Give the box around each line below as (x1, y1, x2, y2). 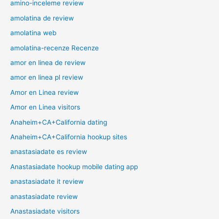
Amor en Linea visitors (10, 103, 81, 111)
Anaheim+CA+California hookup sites (10, 133, 128, 141)
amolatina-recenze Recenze (10, 44, 99, 52)
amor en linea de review (10, 59, 86, 67)
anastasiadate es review (10, 148, 88, 156)
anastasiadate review (10, 192, 78, 200)
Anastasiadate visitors (10, 207, 80, 216)
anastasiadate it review (10, 177, 84, 186)
